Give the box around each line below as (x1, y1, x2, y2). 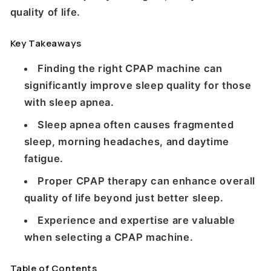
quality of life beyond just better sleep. (24, 191, 224, 204)
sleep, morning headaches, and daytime (24, 135, 230, 148)
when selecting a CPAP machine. (24, 230, 194, 243)
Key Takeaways (10, 37, 82, 50)
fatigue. (24, 152, 64, 165)
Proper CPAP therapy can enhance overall (38, 174, 255, 187)
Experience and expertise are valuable (38, 214, 235, 226)
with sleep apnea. (24, 96, 114, 108)
